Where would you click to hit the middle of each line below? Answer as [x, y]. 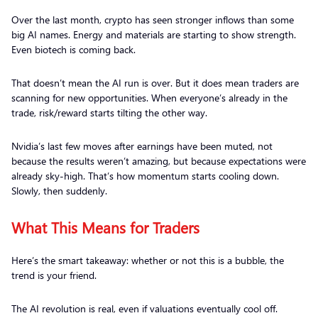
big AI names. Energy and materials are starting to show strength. [154, 34]
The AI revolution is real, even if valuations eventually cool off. [146, 308]
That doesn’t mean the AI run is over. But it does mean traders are [155, 82]
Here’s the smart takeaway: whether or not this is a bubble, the [148, 260]
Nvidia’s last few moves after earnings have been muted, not [142, 146]
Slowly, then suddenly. [61, 190]
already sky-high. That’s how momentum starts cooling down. [145, 175]
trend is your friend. [57, 275]
